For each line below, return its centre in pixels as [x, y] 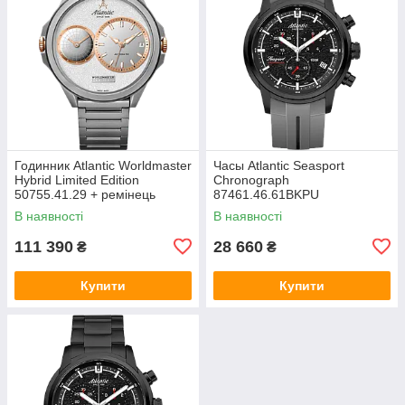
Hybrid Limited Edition [77, 179]
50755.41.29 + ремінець [85, 194]
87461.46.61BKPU [266, 194]
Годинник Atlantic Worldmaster [103, 165]
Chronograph [251, 179]
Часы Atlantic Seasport [279, 165]
